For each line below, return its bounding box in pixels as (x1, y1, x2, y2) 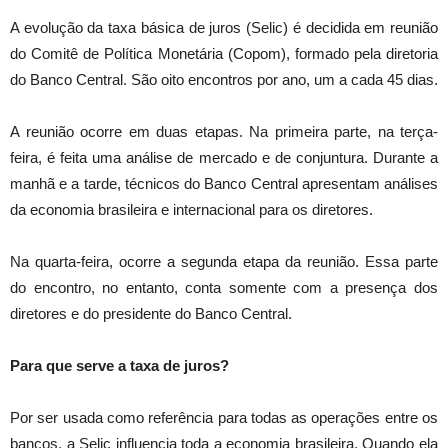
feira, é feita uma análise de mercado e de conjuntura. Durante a (10, 149, 438, 167)
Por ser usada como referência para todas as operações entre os (10, 409, 438, 427)
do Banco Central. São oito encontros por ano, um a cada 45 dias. (10, 71, 438, 89)
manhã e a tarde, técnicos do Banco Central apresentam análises (10, 175, 438, 193)
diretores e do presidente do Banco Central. (10, 305, 292, 323)
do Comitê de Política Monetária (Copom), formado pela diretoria (10, 45, 438, 63)
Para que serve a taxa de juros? (10, 357, 229, 375)
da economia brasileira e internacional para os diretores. (10, 201, 373, 219)
